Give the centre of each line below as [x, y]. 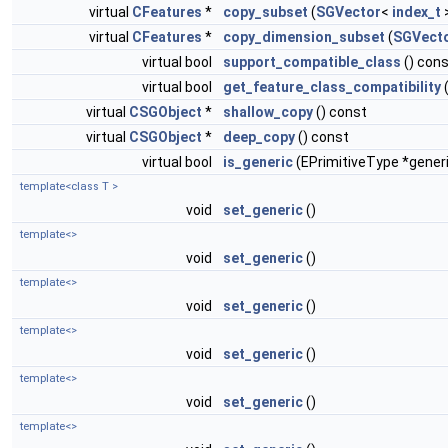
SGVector [348, 11]
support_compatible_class [312, 61]
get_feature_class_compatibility [332, 86]
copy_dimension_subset [304, 36]
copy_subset [265, 11]
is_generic [258, 161]
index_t [416, 11]
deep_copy [259, 136]
